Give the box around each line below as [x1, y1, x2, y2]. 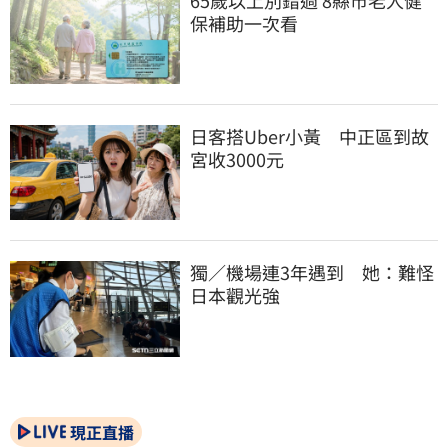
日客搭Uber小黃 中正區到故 [190, 122, 429, 149]
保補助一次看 [190, 9, 298, 36]
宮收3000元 [190, 145, 284, 172]
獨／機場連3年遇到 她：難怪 [190, 259, 434, 286]
